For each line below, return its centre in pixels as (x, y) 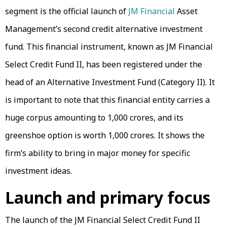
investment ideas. (39, 171)
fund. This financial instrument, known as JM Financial (109, 46)
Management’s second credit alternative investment (104, 29)
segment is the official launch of (67, 11)
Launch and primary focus (108, 197)
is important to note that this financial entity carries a (107, 100)
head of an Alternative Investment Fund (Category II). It (110, 82)
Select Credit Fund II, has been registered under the (104, 64)
